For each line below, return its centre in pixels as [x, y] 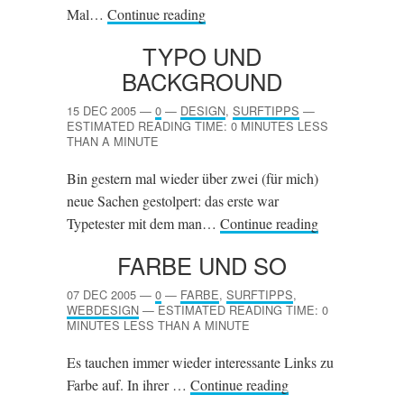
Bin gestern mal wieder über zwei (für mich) [193, 178]
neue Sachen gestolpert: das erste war [173, 201]
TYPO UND [202, 56]
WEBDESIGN [103, 310]
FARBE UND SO [202, 265]
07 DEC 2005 [101, 294]
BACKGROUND [202, 81]
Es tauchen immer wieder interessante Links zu [200, 362]
